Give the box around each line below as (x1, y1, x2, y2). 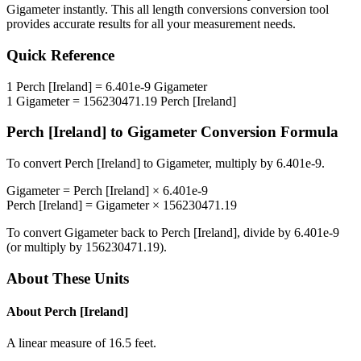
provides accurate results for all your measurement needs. (6, 17, 296, 31)
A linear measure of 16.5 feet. (6, 336, 156, 351)
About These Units (6, 269, 129, 287)
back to (118, 226, 161, 240)
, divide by (237, 226, 294, 240)
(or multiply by (6, 240, 85, 255)
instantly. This (60, 2, 137, 17)
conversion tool (247, 2, 329, 17)
